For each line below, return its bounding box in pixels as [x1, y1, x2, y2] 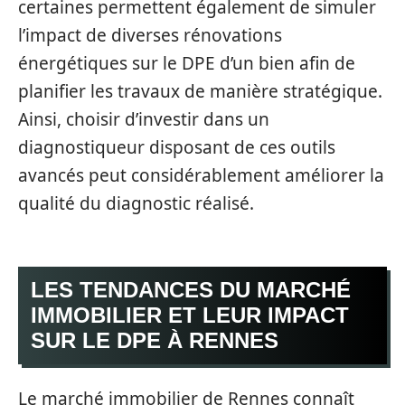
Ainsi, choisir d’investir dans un [18, 107, 269, 131]
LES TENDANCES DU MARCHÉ [31, 278, 351, 302]
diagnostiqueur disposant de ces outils [18, 135, 335, 159]
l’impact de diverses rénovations [18, 23, 282, 47]
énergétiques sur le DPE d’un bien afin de [18, 51, 355, 75]
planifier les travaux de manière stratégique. [18, 79, 382, 103]
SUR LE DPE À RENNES [31, 328, 278, 353]
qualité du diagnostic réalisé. [18, 191, 254, 215]
